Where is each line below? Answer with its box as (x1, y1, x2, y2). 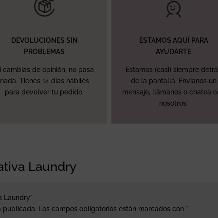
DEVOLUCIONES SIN (11, 36, 78, 44)
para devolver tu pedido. (5, 88, 84, 96)
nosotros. (159, 99, 188, 107)
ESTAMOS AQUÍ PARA (139, 36, 208, 44)
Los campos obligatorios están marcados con (38, 204, 186, 213)
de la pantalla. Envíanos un (130, 76, 217, 85)
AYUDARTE (156, 47, 192, 55)
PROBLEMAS (24, 47, 65, 55)
